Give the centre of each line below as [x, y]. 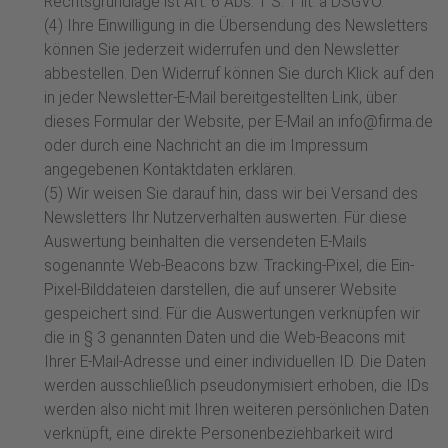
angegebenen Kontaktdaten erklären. [170, 170]
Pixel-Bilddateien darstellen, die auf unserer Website [220, 290]
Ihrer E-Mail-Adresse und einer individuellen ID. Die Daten [235, 362]
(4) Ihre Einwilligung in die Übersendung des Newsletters [236, 26]
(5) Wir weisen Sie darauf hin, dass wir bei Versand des [231, 194]
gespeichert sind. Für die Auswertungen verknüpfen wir [232, 314]
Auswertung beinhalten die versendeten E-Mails [205, 242]
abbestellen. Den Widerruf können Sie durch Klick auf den [239, 74]
